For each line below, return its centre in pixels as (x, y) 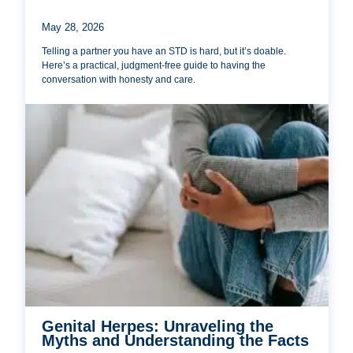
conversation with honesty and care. (119, 79)
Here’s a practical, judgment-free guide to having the (154, 65)
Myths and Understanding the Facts (176, 341)
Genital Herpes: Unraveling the (158, 327)
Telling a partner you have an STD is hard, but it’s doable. (164, 51)
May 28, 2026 (73, 27)
